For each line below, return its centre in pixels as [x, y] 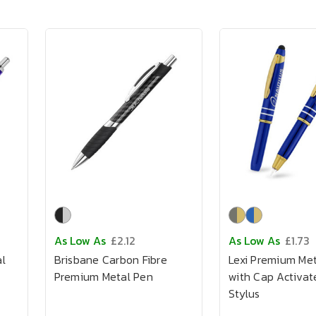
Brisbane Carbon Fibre [110, 260]
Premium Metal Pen [103, 276]
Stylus [244, 293]
